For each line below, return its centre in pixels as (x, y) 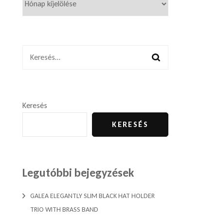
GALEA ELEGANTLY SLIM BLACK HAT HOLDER (92, 196)
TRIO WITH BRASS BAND (64, 209)
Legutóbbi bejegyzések (78, 172)
